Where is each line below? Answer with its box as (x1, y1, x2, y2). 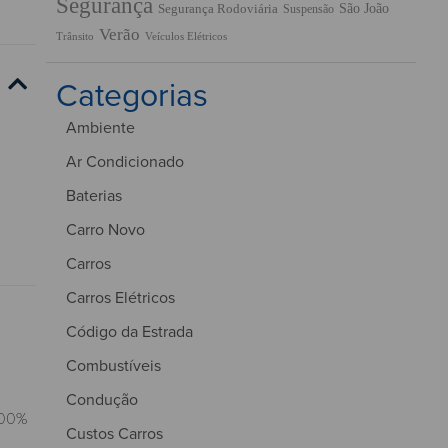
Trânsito (56, 29, 94, 42)
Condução (66, 387, 138, 410)
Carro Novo (66, 217, 145, 240)
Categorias (56, 70, 208, 116)
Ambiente (66, 115, 135, 138)
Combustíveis (66, 353, 161, 376)
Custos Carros (66, 421, 163, 444)
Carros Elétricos (66, 285, 175, 308)
